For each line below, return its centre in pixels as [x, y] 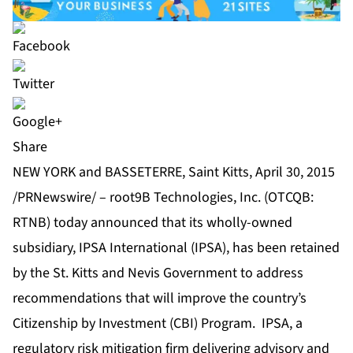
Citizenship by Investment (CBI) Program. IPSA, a [158, 323]
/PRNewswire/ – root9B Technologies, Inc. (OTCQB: [163, 197]
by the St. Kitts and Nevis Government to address [158, 273]
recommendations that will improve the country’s [160, 298]
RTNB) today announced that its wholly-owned [152, 222]
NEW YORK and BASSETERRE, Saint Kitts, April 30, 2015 [174, 172]
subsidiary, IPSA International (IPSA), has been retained [176, 247]
